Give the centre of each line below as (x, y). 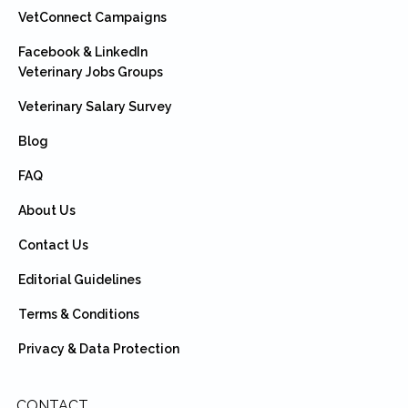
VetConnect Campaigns (92, 17)
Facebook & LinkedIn (82, 51)
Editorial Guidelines (79, 279)
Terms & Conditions (78, 314)
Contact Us (53, 245)
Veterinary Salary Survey (95, 106)
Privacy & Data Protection (98, 348)
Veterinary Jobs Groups (90, 71)
